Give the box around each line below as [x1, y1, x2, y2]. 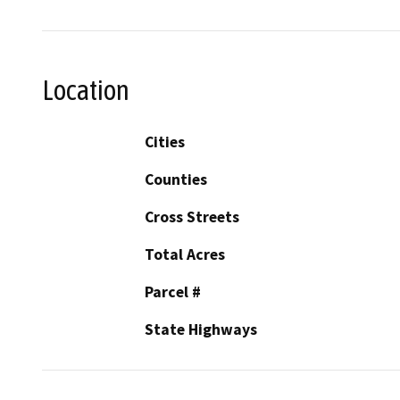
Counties [145, 170, 207, 190]
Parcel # [145, 282, 201, 303]
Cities [145, 132, 185, 153]
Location [42, 73, 129, 106]
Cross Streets [145, 207, 239, 228]
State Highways [145, 320, 257, 340]
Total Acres [145, 245, 225, 265]
